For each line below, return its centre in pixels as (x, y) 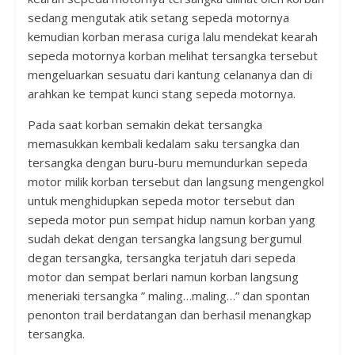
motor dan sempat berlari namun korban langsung (163, 276)
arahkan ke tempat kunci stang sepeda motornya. (161, 93)
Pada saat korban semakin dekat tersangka (145, 124)
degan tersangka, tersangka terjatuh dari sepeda (161, 257)
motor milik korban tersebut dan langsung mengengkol (176, 181)
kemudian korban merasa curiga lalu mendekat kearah (172, 36)
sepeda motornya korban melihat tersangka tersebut (172, 55)
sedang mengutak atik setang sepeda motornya (158, 17)
